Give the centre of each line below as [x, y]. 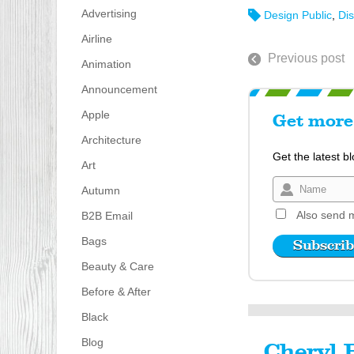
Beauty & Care [117, 267]
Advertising [109, 14]
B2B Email [107, 216]
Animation [106, 64]
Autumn [100, 191]
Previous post [306, 58]
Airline [96, 39]
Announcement [119, 90]
